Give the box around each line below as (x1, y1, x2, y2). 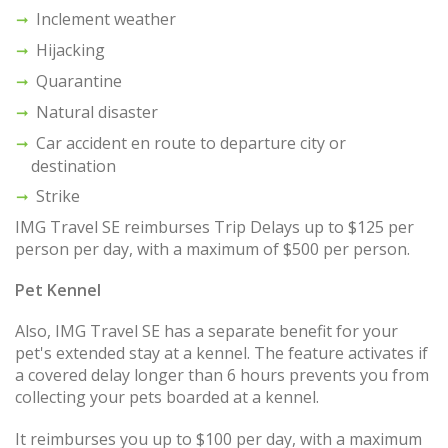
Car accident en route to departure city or (36, 132, 346, 155)
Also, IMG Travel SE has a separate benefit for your (15, 320, 398, 343)
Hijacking (36, 39, 105, 62)
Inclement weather (36, 8, 176, 31)
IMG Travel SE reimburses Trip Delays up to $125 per (15, 216, 414, 239)
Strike (36, 185, 80, 208)
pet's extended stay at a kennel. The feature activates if (15, 342, 428, 365)
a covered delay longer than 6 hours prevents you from (15, 364, 429, 387)
